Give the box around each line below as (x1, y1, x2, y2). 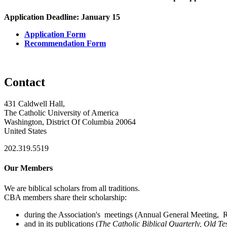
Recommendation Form (24, 39, 106, 48)
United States (4, 127, 47, 136)
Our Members (4, 164, 53, 173)
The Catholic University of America (4, 108, 119, 118)
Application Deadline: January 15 (4, 13, 120, 22)
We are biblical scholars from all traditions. (4, 183, 140, 193)
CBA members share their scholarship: (4, 193, 127, 202)
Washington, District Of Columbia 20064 (4, 118, 136, 127)
